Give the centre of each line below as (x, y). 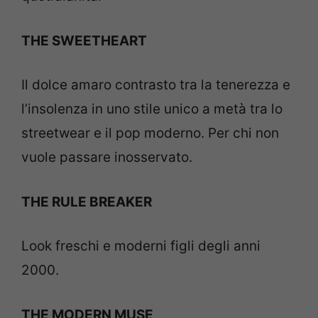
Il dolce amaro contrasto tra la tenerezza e (156, 85)
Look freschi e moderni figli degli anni (141, 246)
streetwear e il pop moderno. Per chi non (150, 133)
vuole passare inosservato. (107, 158)
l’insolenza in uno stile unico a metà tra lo (152, 109)
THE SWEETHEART (84, 40)
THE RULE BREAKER (87, 202)
